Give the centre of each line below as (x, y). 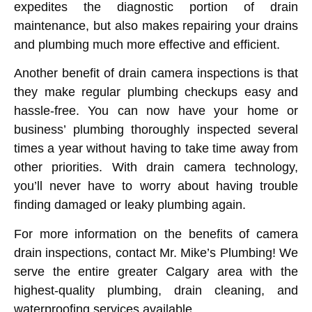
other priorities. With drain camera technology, (156, 167)
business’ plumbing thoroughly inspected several (156, 130)
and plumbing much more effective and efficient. (147, 45)
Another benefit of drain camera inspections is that (156, 73)
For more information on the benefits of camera (156, 234)
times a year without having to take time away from (156, 149)
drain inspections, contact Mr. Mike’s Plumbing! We (156, 252)
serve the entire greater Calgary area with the (156, 271)
